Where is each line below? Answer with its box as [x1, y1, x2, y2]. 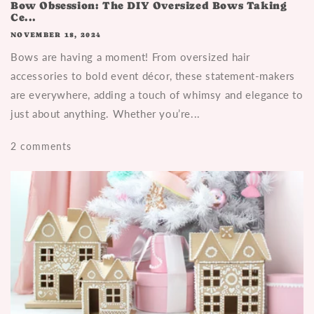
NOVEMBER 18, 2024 [11, 30, 102, 39]
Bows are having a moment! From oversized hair [11, 50, 251, 63]
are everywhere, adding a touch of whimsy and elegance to [11, 88, 303, 101]
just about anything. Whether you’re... [11, 107, 200, 120]
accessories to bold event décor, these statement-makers [11, 69, 296, 82]
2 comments [11, 139, 71, 152]
